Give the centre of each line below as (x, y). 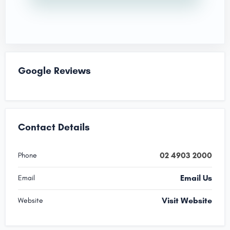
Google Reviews (54, 71)
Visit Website (187, 200)
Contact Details (54, 127)
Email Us (196, 178)
